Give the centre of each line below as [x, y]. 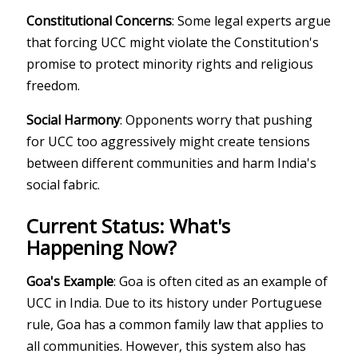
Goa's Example [70, 281]
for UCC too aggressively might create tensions [169, 141]
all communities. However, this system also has [167, 346]
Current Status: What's [129, 225]
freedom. [54, 85]
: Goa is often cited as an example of [221, 281]
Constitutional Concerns [99, 20]
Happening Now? [102, 247]
